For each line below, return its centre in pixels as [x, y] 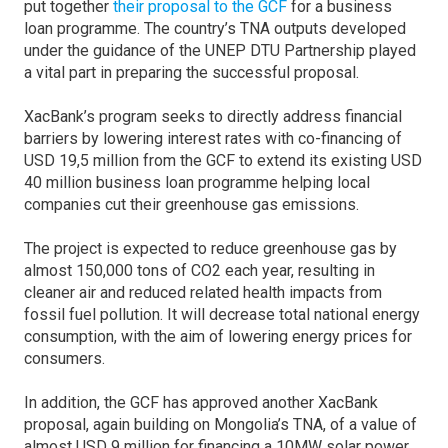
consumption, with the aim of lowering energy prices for [218, 336]
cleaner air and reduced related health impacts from [203, 292]
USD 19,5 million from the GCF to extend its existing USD [223, 160]
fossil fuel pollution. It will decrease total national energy [222, 314]
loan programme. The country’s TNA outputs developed [215, 28]
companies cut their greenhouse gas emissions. [191, 204]
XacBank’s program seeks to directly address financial [213, 116]
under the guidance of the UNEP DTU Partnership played [220, 50]
